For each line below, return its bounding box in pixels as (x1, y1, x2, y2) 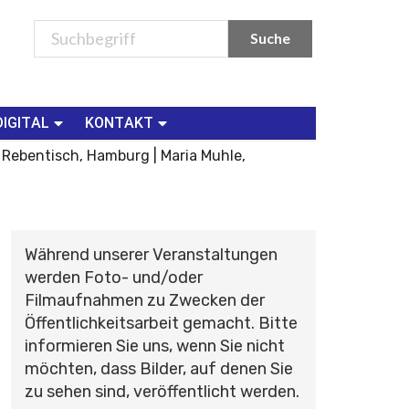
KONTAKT (85, 113, 154, 131)
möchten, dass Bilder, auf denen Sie (24, 358, 293, 379)
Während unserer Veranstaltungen (24, 244, 278, 265)
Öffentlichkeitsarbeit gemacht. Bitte (24, 312, 298, 333)
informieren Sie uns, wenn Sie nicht (24, 335, 285, 356)
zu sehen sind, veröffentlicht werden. (24, 381, 299, 402)
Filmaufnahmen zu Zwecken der (24, 289, 265, 310)
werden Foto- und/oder (24, 267, 203, 288)
